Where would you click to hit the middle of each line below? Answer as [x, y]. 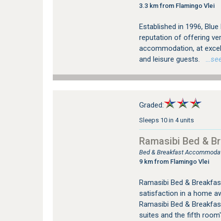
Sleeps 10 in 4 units [166, 120]
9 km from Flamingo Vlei [174, 162]
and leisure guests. [170, 59]
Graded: [151, 105]
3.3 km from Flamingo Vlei [177, 6]
